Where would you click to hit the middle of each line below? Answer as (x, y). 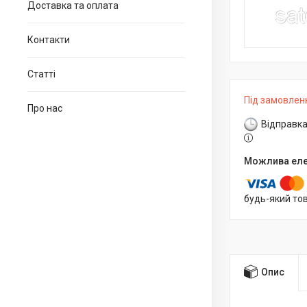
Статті (41, 74)
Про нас (45, 108)
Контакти (49, 40)
